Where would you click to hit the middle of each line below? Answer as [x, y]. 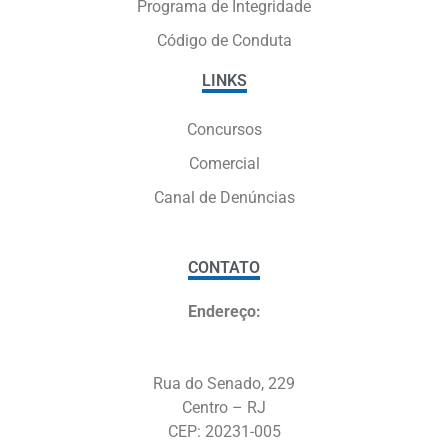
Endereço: [224, 311]
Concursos [224, 129]
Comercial [224, 163]
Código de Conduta [224, 40]
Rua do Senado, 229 [224, 383]
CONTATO [224, 267]
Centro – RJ [224, 407]
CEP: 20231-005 [224, 431]
